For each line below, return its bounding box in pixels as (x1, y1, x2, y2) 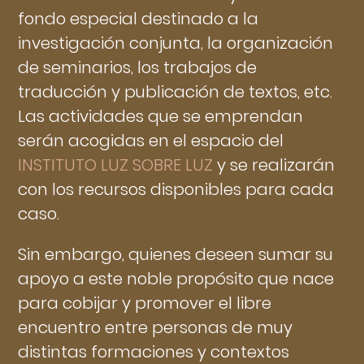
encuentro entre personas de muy (18, 315, 293, 339)
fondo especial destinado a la (18, 6, 259, 30)
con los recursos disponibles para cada (18, 177, 335, 201)
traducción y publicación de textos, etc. (18, 80, 333, 103)
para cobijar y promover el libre (18, 291, 272, 314)
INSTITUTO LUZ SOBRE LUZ (18, 153, 214, 176)
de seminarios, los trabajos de (18, 55, 258, 79)
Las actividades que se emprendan (18, 104, 304, 128)
